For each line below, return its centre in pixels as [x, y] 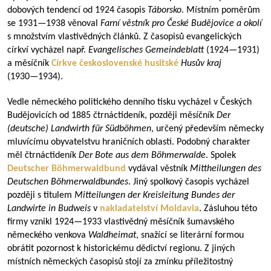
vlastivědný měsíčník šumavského [168, 222]
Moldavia [180, 209]
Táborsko [165, 10]
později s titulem [41, 195]
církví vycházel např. [48, 50]
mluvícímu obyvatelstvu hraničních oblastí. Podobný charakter [129, 142]
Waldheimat [112, 235]
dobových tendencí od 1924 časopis [77, 10]
